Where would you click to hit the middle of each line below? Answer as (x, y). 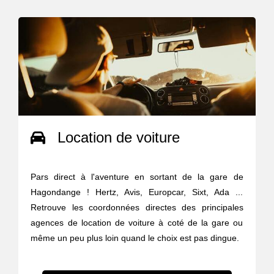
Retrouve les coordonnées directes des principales (137, 207)
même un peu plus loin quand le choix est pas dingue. (135, 238)
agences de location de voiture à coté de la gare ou (137, 222)
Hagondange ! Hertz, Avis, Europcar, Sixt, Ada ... (137, 192)
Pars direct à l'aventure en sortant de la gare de (137, 176)
